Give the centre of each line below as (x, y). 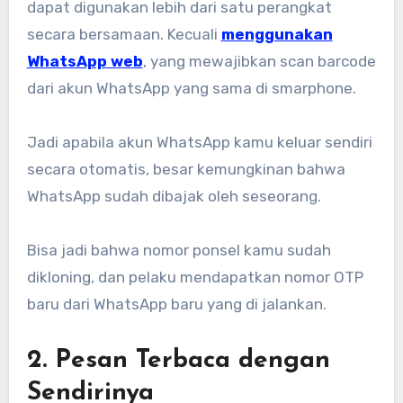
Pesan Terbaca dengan (192, 361)
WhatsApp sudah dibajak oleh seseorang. (174, 197)
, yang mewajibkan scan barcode (259, 62)
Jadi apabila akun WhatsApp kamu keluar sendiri (199, 143)
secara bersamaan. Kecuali (124, 35)
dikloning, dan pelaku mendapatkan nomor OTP (195, 278)
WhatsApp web (85, 62)
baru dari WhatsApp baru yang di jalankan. (176, 304)
